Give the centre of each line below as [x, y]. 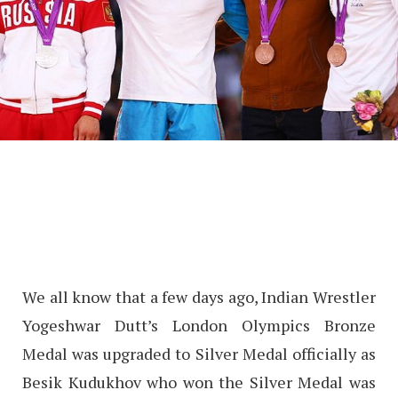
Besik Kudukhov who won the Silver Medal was [199, 382]
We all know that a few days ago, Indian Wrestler [199, 297]
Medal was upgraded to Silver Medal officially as [199, 354]
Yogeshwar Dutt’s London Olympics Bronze [199, 326]
